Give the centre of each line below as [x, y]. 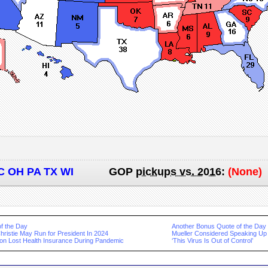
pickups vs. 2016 [178, 172]
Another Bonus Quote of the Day [219, 226]
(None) [245, 172]
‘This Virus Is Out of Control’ [212, 240]
